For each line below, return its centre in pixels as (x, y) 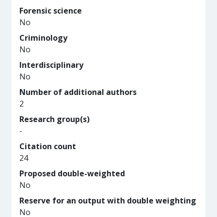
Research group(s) (54, 119)
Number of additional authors (78, 92)
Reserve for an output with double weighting (108, 201)
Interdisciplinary (51, 65)
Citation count (48, 146)
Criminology (43, 38)
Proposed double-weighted (72, 173)
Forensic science (51, 11)
